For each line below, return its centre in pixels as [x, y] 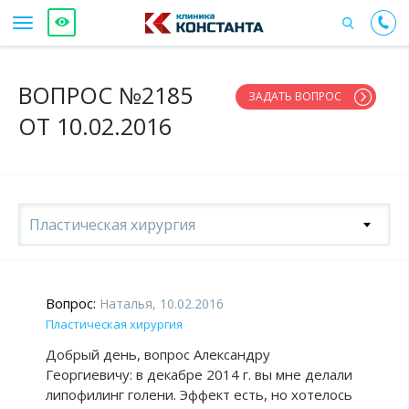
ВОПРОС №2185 [105, 95]
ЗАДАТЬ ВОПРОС [295, 96]
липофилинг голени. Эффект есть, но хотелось [199, 394]
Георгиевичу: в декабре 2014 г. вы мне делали [199, 374]
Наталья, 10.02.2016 [160, 304]
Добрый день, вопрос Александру [158, 354]
